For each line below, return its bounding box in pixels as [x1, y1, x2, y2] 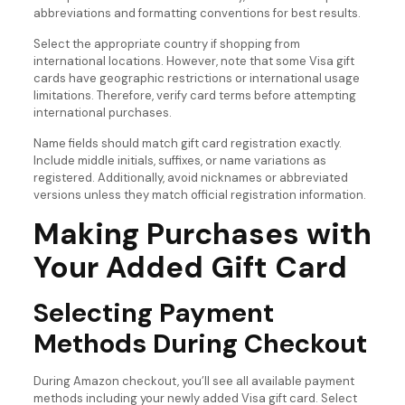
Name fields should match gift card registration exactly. [33, 136, 342, 152]
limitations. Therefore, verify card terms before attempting [33, 88, 356, 104]
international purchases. [33, 105, 172, 121]
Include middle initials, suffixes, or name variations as [33, 153, 326, 169]
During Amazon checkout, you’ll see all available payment [33, 373, 354, 390]
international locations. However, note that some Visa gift [33, 53, 354, 70]
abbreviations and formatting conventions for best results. [33, 5, 361, 22]
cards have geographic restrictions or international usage [33, 71, 360, 87]
